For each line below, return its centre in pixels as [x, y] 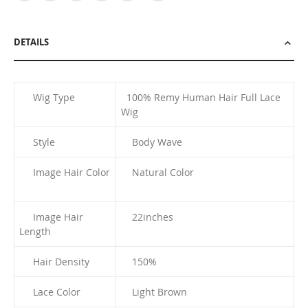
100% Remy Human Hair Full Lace [203, 98]
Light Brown [154, 292]
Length [39, 232]
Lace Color [51, 292]
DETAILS [31, 42]
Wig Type [48, 98]
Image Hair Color [65, 173]
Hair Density [56, 262]
